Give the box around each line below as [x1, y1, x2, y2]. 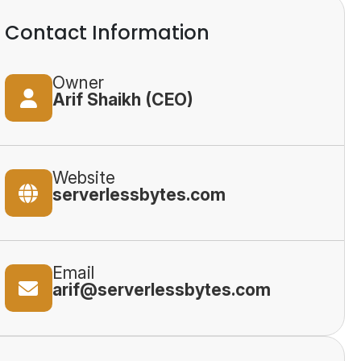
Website [52, 168, 115, 188]
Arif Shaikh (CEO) [52, 89, 193, 110]
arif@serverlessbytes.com [52, 280, 271, 300]
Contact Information [4, 19, 210, 46]
